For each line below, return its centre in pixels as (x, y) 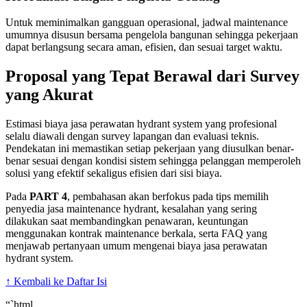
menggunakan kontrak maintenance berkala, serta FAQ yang (136, 234)
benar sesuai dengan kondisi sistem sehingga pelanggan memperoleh (153, 161)
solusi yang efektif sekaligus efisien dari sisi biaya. (114, 173)
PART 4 (48, 197)
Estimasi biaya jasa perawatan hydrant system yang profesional (141, 124)
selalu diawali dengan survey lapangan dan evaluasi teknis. (132, 136)
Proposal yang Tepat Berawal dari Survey (152, 76)
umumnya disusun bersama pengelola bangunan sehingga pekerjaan (152, 35)
